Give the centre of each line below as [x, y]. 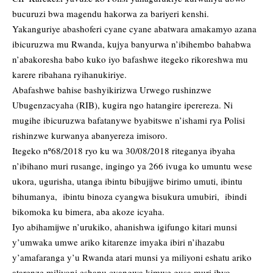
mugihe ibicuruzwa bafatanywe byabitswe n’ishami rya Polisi [129, 120]
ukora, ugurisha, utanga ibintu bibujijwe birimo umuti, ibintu [127, 181]
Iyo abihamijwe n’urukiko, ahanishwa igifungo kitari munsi [125, 227]
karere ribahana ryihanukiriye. [69, 75]
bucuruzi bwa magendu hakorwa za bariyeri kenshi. [111, 14]
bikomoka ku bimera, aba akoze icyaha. [88, 212]
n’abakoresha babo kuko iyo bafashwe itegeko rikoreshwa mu [130, 59]
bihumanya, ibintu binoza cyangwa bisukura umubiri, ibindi [129, 197]
